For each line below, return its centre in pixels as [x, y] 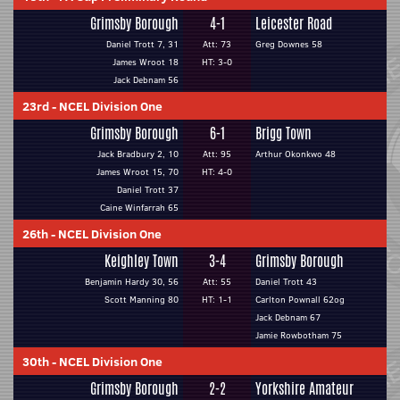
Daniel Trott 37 [148, 190]
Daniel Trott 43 [286, 282]
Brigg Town [283, 133]
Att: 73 [217, 44]
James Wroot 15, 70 [137, 172]
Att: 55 [217, 282]
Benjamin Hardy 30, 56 [132, 282]
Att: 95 [217, 154]
